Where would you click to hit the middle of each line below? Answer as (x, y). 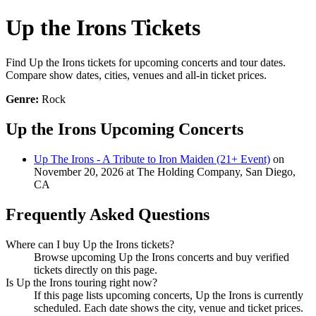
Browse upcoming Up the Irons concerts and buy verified (162, 257)
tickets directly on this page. (96, 269)
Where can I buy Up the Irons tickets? (90, 244)
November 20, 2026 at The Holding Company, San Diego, (165, 171)
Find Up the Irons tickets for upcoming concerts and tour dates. (146, 62)
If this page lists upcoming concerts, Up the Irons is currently (169, 295)
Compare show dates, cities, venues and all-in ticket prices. (136, 75)
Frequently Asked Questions (108, 214)
